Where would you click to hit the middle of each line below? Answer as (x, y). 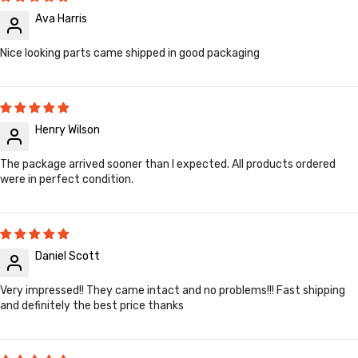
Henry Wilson (68, 129)
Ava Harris (61, 18)
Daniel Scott (68, 256)
